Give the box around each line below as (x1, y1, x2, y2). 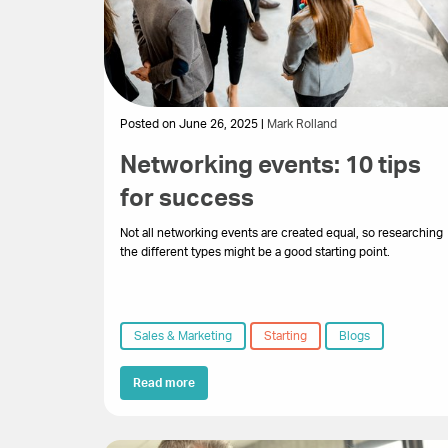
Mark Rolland (267, 117, 337, 130)
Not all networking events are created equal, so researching (120, 226, 443, 239)
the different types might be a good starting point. (120, 245, 390, 258)
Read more (133, 376, 195, 389)
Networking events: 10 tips (120, 153, 421, 178)
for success (120, 186, 254, 211)
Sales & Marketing (134, 329, 232, 342)
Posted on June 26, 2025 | (120, 117, 267, 130)
